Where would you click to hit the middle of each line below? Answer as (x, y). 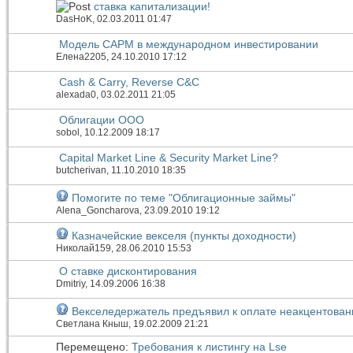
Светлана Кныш (92, 324)
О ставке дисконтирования (128, 271)
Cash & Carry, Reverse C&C (129, 82)
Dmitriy (71, 284)
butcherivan (81, 171)
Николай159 (84, 249)
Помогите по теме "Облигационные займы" (184, 198)
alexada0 (76, 95)
